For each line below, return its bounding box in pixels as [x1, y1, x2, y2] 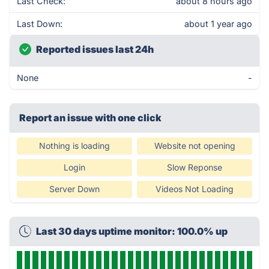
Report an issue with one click [19, 112, 162, 124]
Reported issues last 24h [36, 43, 154, 55]
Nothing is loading [39, 141, 110, 151]
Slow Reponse [167, 162, 222, 172]
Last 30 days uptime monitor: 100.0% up [36, 225, 228, 237]
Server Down [49, 184, 100, 194]
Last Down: [17, 19, 62, 29]
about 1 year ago [184, 19, 252, 29]
